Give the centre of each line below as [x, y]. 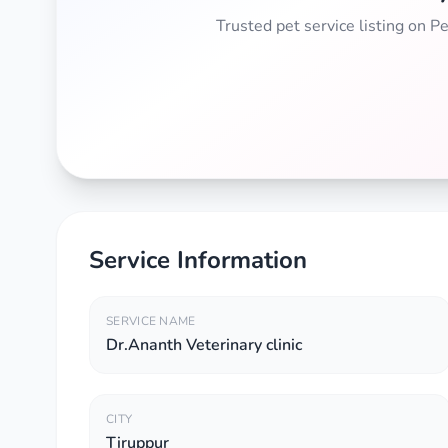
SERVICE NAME [151, 321]
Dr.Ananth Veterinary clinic [204, 345]
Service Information [198, 260]
